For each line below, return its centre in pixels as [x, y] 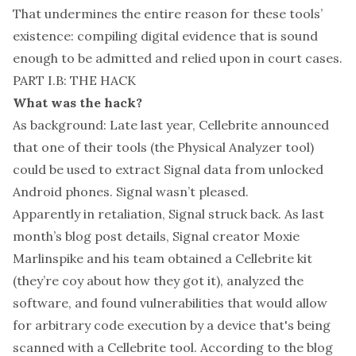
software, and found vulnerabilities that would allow [170, 303]
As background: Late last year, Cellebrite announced [171, 125]
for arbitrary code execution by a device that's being [172, 325]
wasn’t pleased [201, 192]
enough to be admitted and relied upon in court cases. [178, 58]
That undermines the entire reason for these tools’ [168, 14]
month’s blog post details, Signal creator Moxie [156, 236]
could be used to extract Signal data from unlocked [168, 169]
